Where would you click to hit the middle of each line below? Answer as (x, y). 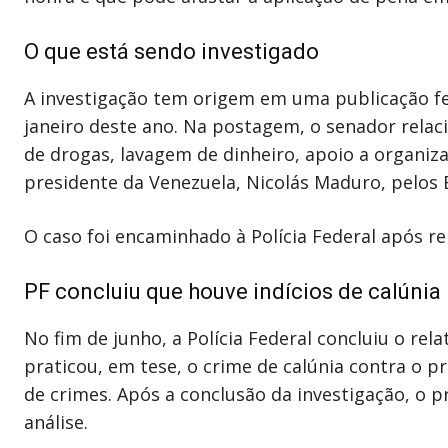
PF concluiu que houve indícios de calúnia (232, 291)
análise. (56, 421)
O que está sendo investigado (171, 51)
